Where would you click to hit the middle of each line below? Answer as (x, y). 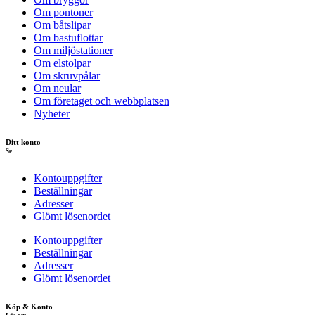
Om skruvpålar (67, 75)
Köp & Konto (29, 306)
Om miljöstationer (73, 50)
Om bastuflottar (68, 37)
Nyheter (52, 113)
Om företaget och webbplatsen (102, 101)
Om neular (57, 88)
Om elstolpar (62, 63)
